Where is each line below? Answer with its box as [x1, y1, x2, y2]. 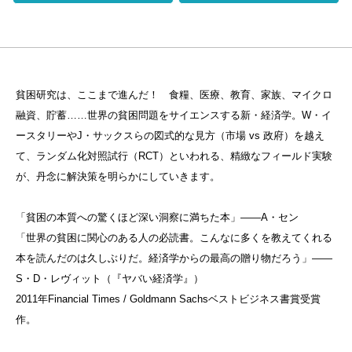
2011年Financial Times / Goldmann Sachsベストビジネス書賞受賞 [15, 292, 321, 305]
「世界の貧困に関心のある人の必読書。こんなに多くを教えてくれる [15, 231, 332, 244]
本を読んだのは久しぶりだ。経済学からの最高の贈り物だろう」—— [15, 251, 332, 264]
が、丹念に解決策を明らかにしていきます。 [15, 170, 220, 182]
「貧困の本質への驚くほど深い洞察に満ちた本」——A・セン [15, 211, 299, 223]
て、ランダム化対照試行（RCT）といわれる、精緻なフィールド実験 [15, 149, 332, 162]
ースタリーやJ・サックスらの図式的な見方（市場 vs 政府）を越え [15, 129, 324, 141]
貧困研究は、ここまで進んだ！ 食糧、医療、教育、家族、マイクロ [15, 88, 332, 101]
